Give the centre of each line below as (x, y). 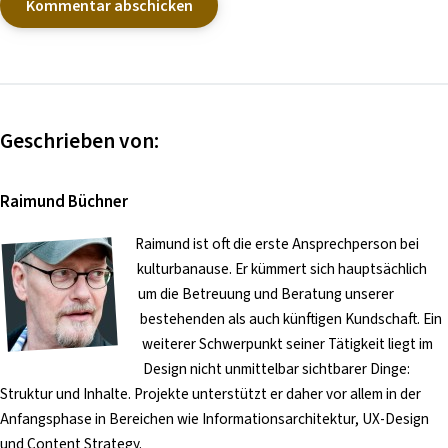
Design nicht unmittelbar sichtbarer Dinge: (276, 368)
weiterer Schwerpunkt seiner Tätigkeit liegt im (287, 343)
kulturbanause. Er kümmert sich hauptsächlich (281, 268)
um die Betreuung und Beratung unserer (266, 293)
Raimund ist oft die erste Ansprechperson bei (276, 243)
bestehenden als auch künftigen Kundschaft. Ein (290, 318)
